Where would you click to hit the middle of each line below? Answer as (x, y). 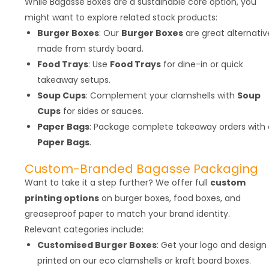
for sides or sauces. (102, 111)
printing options (62, 198)
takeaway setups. (74, 80)
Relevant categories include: (84, 229)
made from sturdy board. (90, 48)
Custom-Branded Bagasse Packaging (141, 168)
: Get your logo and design (212, 245)
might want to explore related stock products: (121, 17)
